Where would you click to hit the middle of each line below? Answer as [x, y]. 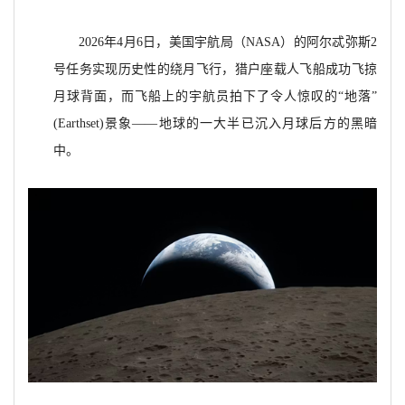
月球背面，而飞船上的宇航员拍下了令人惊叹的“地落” [215, 96]
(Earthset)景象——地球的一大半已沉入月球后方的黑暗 [215, 123]
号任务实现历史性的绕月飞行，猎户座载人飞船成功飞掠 [215, 69]
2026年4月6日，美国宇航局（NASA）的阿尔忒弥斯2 [228, 42]
